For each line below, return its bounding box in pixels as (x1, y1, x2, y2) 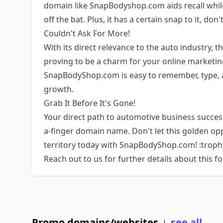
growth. (44, 84, 74, 95)
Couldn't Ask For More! (44, 28, 130, 39)
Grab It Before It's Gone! (44, 98, 135, 109)
